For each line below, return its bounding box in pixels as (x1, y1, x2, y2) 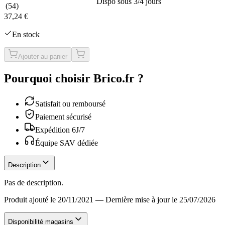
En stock (12, 30, 40, 39)
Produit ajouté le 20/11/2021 (4, 195, 93, 204)
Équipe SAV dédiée (35, 138, 98, 147)
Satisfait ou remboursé (35, 99, 105, 108)
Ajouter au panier (18, 52, 67, 60)
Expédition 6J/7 (35, 125, 85, 134)
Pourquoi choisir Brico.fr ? (4, 71, 144, 85)
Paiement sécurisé (35, 112, 91, 121)
